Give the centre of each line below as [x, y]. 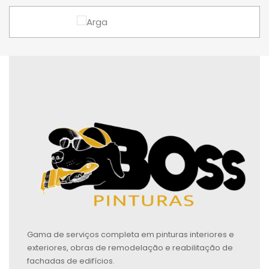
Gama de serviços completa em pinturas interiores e [131, 235]
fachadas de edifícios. [71, 261]
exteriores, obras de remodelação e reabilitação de [130, 248]
